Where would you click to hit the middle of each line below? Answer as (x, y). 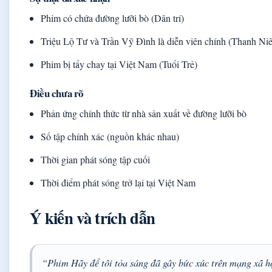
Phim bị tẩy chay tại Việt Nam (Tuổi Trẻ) (119, 64)
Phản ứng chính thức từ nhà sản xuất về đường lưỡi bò (144, 114)
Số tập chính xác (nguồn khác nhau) (110, 137)
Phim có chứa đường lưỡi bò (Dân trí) (113, 18)
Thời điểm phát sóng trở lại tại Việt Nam (118, 183)
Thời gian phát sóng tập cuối (96, 160)
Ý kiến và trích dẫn (93, 218)
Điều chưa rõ (56, 93)
